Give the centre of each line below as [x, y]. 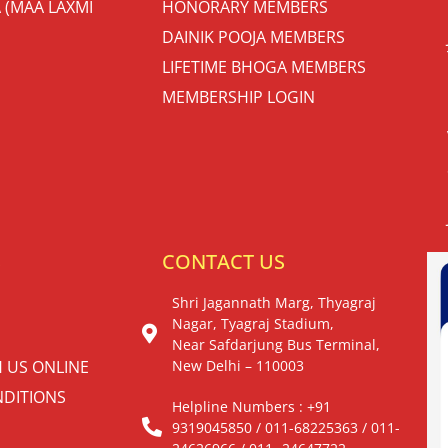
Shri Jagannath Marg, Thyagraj [274, 302]
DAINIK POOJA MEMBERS [253, 36]
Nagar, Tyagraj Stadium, [253, 323]
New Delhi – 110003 [238, 365]
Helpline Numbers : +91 [251, 406]
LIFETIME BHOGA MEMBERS [264, 66]
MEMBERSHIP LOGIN [238, 96]
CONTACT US [223, 261]
